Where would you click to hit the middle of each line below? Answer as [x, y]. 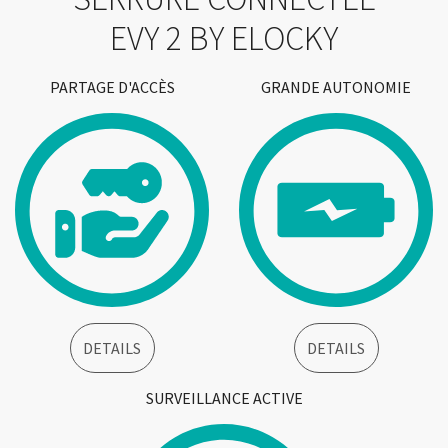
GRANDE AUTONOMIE [336, 87]
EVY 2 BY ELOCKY [224, 38]
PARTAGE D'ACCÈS [112, 87]
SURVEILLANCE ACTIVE [224, 398]
